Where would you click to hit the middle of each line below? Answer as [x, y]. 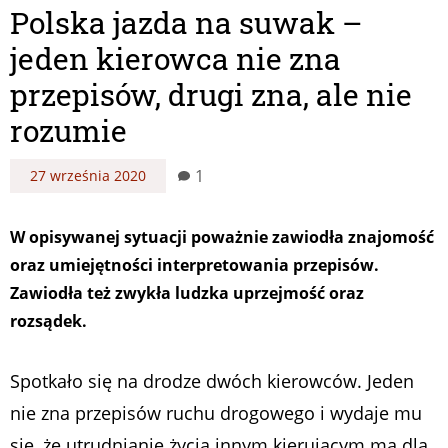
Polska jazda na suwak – [186, 22]
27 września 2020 [88, 175]
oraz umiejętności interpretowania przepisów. [194, 264]
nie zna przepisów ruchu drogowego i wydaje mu [216, 412]
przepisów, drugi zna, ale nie [211, 94]
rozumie [68, 130]
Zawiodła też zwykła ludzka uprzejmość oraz [187, 292]
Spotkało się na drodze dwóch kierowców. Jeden [212, 380]
